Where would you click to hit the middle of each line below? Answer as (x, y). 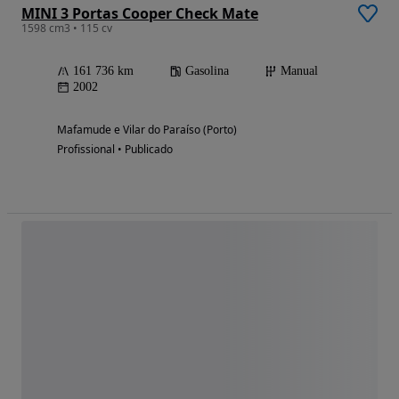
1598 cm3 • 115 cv (67, 28)
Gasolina (207, 70)
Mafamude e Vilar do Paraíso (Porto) (147, 129)
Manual (299, 70)
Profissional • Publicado (115, 149)
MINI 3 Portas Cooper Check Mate (140, 13)
